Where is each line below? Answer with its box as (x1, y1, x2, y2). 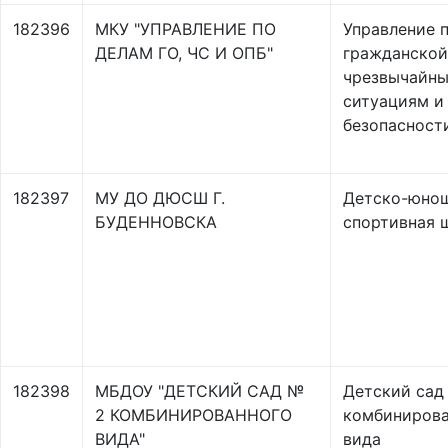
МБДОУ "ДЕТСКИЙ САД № (95, 381, 304, 401)
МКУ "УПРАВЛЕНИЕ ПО (95, 19, 276, 39)
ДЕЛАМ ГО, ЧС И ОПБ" (95, 43, 273, 63)
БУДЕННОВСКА (95, 212, 217, 232)
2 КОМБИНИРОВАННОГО (95, 405, 292, 425)
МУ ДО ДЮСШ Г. (95, 188, 225, 208)
